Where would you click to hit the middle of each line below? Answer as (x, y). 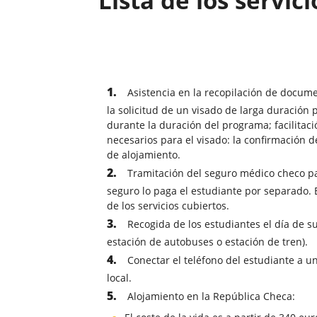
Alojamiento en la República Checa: (211, 296)
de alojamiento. (144, 155)
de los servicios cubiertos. (168, 206)
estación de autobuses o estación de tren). (207, 242)
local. (119, 278)
